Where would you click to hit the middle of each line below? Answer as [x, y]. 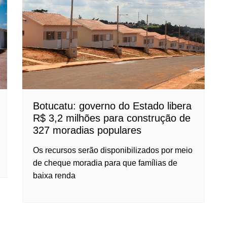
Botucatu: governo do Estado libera [112, 106]
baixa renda [54, 175]
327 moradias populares [87, 130]
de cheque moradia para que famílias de [105, 163]
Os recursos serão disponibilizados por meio [113, 150]
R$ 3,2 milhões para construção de [112, 118]
